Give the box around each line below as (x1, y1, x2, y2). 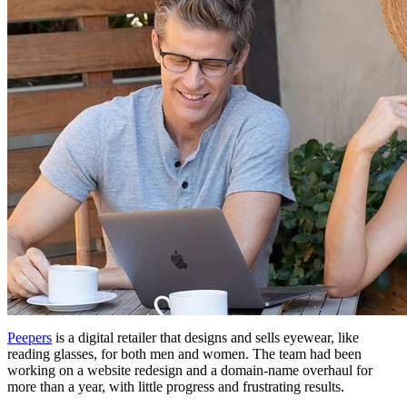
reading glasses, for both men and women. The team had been (7, 345, 362, 362)
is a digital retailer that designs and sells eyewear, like (52, 329, 359, 345)
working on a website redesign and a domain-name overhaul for (7, 362, 372, 378)
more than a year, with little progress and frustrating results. (7, 378, 344, 394)
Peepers (7, 329, 52, 345)
